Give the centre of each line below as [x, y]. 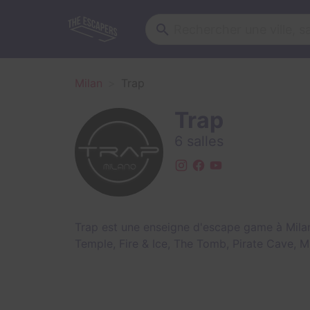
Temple [94, 244]
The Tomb [200, 244]
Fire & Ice [143, 244]
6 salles [199, 141]
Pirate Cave [263, 244]
